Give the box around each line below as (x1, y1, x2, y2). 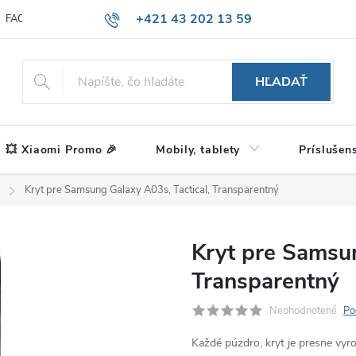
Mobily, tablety (156, 142, 241, 157)
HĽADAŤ (255, 73, 308, 91)
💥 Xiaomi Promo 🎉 (6, 142, 118, 157)
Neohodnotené (269, 304, 337, 318)
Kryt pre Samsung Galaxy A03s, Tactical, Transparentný (25, 183, 279, 197)
